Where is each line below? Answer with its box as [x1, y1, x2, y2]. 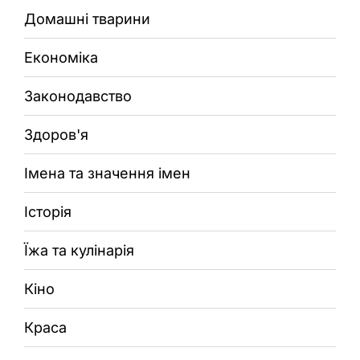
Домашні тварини [24, 10, 150, 27]
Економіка [24, 48, 98, 66]
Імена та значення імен [24, 164, 190, 182]
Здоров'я [24, 125, 88, 143]
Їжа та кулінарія [24, 241, 134, 259]
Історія [24, 202, 72, 220]
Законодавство [24, 87, 132, 104]
